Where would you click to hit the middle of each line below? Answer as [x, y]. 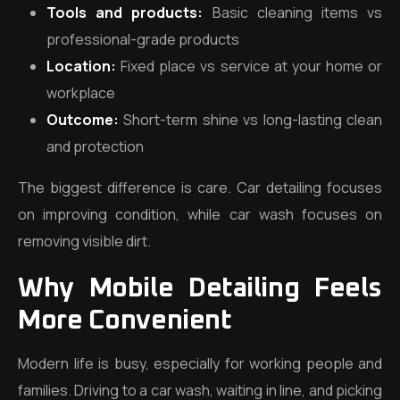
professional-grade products [143, 39]
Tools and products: [129, 12]
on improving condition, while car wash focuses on [200, 214]
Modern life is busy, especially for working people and [200, 363]
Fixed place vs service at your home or [251, 66]
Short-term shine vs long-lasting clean [253, 120]
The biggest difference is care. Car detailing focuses [200, 187]
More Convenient [125, 321]
